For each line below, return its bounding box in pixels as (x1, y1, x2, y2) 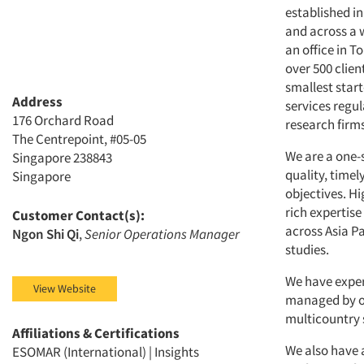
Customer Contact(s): (12, 206, 145, 225)
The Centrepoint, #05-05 (12, 130, 146, 149)
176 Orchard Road (12, 111, 114, 130)
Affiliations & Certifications (12, 324, 180, 343)
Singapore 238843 (12, 149, 112, 167)
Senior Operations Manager (84, 225, 240, 244)
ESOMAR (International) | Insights (12, 343, 199, 362)
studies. (285, 240, 329, 259)
